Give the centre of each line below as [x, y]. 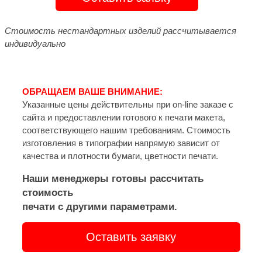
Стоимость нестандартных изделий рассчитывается [120, 30]
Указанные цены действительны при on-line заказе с [127, 104]
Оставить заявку [131, 237]
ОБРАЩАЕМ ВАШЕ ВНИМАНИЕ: [92, 91]
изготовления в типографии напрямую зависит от [121, 143]
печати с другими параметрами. [99, 206]
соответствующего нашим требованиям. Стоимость [126, 130]
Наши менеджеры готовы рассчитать [113, 178]
